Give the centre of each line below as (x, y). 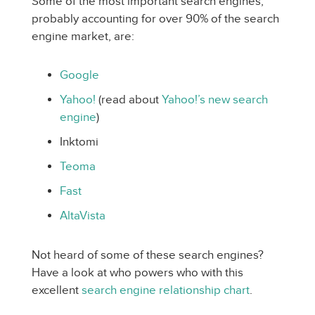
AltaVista (83, 216)
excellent (57, 290)
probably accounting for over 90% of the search (155, 19)
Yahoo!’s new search (215, 99)
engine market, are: (83, 36)
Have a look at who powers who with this (137, 272)
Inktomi (79, 142)
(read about (129, 99)
